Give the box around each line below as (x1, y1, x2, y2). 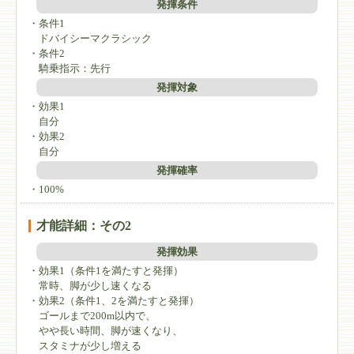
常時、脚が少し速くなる (28, 280, 152, 292)
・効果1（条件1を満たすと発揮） (28, 265, 183, 277)
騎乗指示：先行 (28, 62, 111, 75)
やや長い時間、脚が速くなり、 (28, 325, 183, 337)
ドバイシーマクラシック (28, 32, 152, 45)
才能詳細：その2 (36, 219, 131, 233)
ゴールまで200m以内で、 (28, 310, 156, 322)
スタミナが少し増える (28, 340, 141, 352)
